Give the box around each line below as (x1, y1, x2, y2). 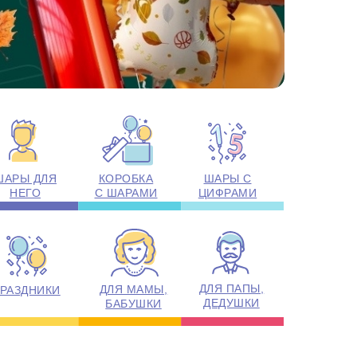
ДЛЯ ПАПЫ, (198, 282, 265, 295)
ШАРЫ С (203, 172, 252, 185)
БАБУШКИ (105, 297, 162, 310)
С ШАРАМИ (94, 186, 158, 199)
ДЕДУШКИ (203, 296, 260, 309)
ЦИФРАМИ (198, 186, 257, 199)
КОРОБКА (98, 172, 154, 185)
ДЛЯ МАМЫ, (99, 283, 168, 296)
